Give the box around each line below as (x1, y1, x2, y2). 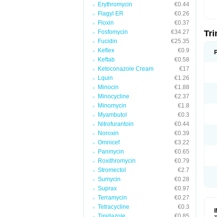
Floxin (98, 19, 114, 26)
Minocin (98, 84, 119, 91)
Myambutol (98, 111, 127, 118)
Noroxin (98, 130, 119, 137)
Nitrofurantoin (98, 121, 134, 127)
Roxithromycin (98, 157, 136, 164)
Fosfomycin (98, 29, 128, 35)
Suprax (98, 185, 117, 192)
